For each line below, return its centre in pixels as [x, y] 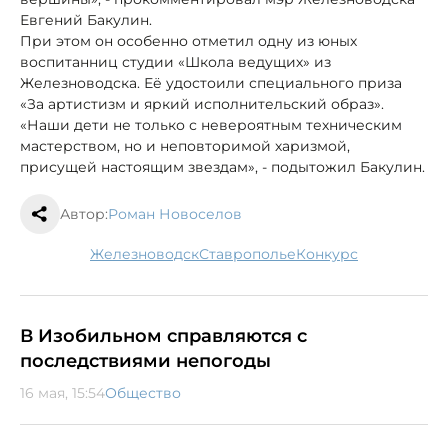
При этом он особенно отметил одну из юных [188, 41]
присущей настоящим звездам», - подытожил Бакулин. [222, 167]
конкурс [332, 254]
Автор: [84, 214]
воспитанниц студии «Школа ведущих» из [175, 62]
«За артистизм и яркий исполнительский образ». [202, 104]
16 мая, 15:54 [62, 393]
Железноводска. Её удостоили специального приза [211, 83]
